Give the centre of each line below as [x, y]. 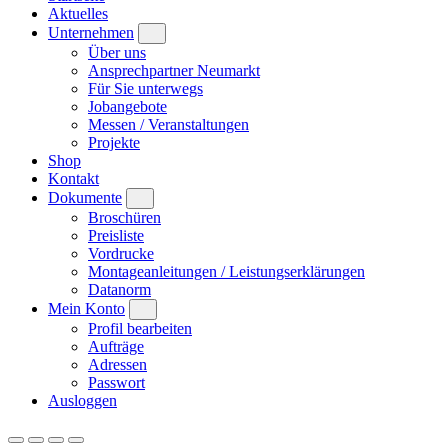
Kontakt [73, 178]
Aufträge [116, 346]
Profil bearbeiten [140, 328]
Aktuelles [78, 13]
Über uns [117, 52]
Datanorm [119, 289]
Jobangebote [127, 106]
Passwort [116, 382]
